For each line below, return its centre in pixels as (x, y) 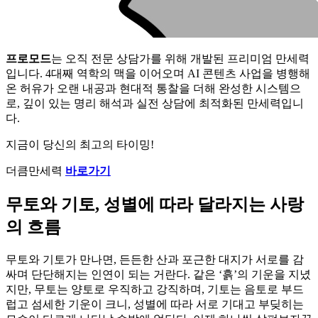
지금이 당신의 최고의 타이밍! (80, 144)
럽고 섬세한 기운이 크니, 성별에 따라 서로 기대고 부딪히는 (155, 304)
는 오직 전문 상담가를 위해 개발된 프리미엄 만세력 (180, 58)
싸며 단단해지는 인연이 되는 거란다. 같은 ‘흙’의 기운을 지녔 (158, 274)
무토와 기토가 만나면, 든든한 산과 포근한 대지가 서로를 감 (155, 259)
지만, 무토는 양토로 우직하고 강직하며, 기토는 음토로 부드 (155, 289)
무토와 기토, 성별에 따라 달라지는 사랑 (155, 204)
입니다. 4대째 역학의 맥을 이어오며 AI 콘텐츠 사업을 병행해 (158, 73)
